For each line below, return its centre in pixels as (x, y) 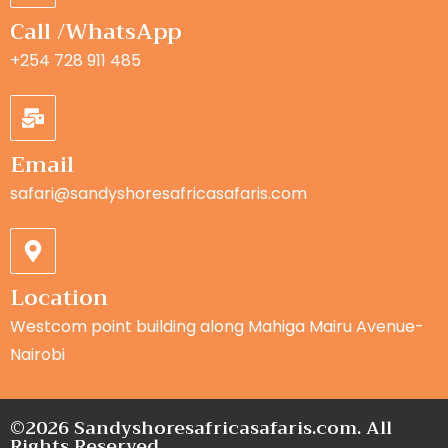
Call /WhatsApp (95, 32)
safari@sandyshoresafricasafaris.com (158, 194)
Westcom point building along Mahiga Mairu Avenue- (217, 327)
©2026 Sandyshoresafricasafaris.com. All (201, 428)
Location (59, 298)
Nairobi (37, 355)
